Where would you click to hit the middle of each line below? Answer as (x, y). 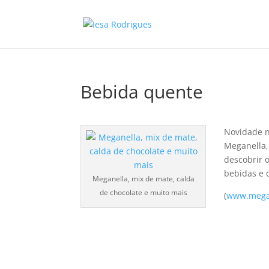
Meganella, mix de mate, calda (143, 179)
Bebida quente (142, 92)
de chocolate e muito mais (143, 192)
